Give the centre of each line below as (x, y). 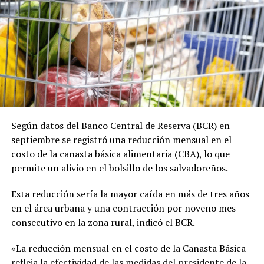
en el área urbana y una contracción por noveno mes (123, 208)
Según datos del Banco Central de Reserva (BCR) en (120, 126)
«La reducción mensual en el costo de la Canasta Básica (128, 248)
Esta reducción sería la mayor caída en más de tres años (130, 194)
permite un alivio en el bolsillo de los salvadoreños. (119, 168)
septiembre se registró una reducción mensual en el (121, 140)
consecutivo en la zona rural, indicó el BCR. (103, 222)
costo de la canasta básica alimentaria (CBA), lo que (120, 154)
